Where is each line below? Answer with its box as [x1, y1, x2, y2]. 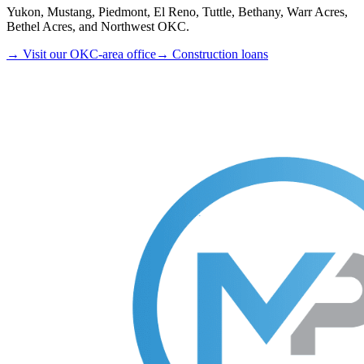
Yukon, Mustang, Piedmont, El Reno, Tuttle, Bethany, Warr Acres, [6, 5, 348, 19]
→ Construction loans [156, 47, 268, 62]
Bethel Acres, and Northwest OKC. [6, 19, 189, 34]
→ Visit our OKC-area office [6, 47, 156, 62]
